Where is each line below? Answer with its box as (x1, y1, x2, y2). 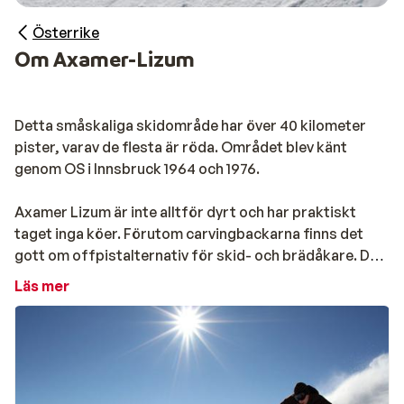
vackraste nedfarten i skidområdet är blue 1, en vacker (14, 268, 381, 286)
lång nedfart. (14, 289, 106, 308)
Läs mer (14, 277, 69, 295)
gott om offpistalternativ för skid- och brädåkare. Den (14, 246, 386, 264)
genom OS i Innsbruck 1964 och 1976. (14, 160, 262, 178)
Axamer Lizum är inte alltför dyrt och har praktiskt (14, 203, 356, 221)
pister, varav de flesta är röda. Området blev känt (14, 138, 347, 156)
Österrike (32, 23, 99, 41)
